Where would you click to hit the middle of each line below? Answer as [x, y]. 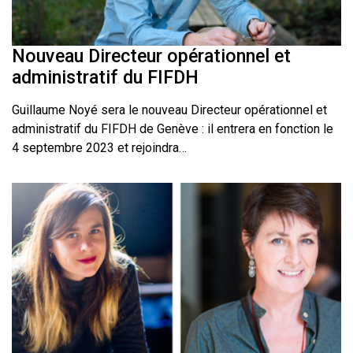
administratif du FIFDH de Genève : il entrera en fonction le [173, 129]
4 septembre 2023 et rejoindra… [99, 148]
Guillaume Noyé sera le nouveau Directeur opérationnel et [169, 110]
